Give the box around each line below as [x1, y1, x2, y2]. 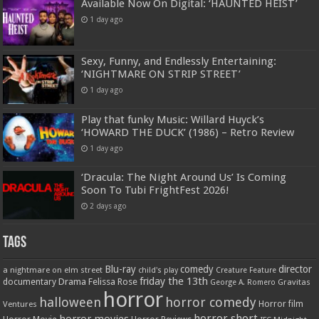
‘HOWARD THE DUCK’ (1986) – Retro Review [81, 125, 295, 139]
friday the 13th [140, 274, 209, 288]
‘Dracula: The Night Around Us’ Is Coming [81, 170, 287, 184]
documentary [3, 276, 57, 287]
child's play [138, 265, 179, 275]
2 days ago [90, 201, 127, 210]
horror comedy [165, 294, 257, 310]
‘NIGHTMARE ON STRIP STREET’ [81, 68, 241, 81]
